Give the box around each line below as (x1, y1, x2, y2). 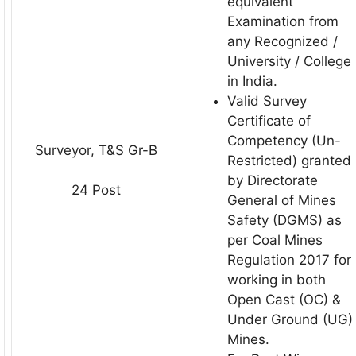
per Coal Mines (227, 231, 323, 248)
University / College (227, 52, 351, 69)
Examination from (227, 13, 339, 29)
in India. (227, 72, 277, 89)
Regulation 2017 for (227, 251, 351, 268)
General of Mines (227, 192, 336, 208)
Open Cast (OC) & (227, 291, 341, 308)
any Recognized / (227, 33, 338, 49)
